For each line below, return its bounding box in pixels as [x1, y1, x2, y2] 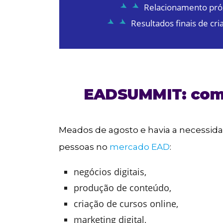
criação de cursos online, [74, 197, 179, 210]
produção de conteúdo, [74, 181, 172, 194]
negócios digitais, [74, 165, 147, 178]
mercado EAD [110, 141, 170, 152]
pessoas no [59, 141, 110, 152]
